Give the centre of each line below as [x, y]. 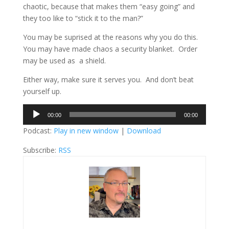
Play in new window [86, 130]
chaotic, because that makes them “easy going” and [109, 6]
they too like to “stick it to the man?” [83, 18]
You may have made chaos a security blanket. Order [110, 49]
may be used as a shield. [64, 60]
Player [32, 121]
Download [144, 130]
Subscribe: [40, 150]
